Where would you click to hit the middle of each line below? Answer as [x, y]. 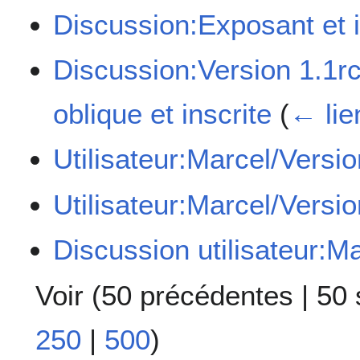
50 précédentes [197, 295]
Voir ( [68, 295]
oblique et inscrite [163, 114]
